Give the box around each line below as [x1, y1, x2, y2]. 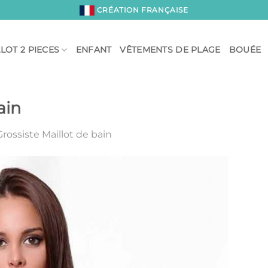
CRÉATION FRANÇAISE [95, 5, 188, 14]
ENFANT [75, 44, 112, 55]
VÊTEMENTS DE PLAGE [120, 44, 221, 55]
